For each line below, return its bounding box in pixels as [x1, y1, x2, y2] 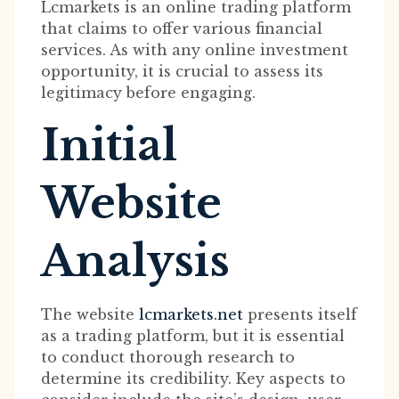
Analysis [41, 234, 230, 288]
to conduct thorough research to [41, 348, 295, 366]
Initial [41, 118, 177, 172]
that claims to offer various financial [41, 20, 322, 37]
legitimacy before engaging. [41, 84, 256, 102]
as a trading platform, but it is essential [41, 327, 345, 345]
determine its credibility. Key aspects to [41, 370, 346, 387]
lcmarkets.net [139, 305, 243, 323]
